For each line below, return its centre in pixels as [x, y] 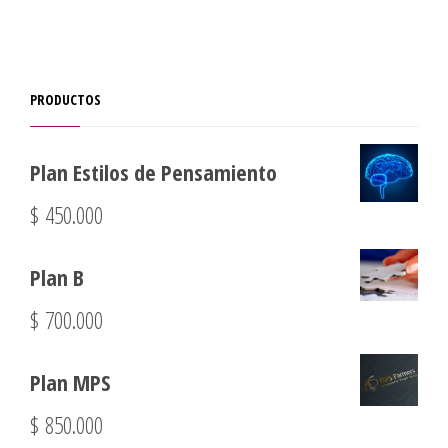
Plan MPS [70, 382]
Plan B [57, 277]
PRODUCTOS [65, 99]
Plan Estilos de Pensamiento [153, 172]
